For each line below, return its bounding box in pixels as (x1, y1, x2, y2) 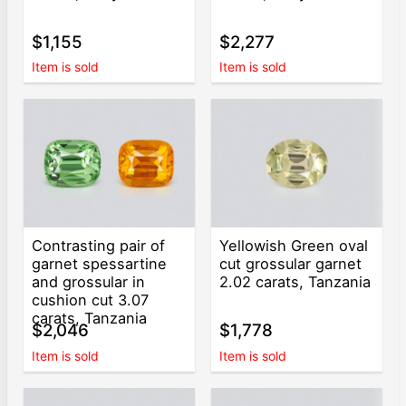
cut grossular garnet (219, 254, 362, 273)
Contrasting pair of (32, 236, 166, 255)
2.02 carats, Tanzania (219, 272, 372, 291)
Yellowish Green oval (219, 236, 369, 255)
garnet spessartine (32, 254, 168, 273)
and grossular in (32, 272, 146, 291)
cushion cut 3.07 (32, 290, 150, 309)
